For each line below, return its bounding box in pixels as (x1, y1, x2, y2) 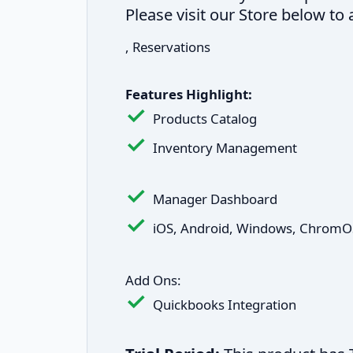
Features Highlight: (125, 85, 252, 103)
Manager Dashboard (153, 190, 277, 208)
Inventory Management (153, 139, 297, 157)
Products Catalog (153, 110, 257, 128)
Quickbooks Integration (153, 295, 296, 314)
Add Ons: (125, 271, 181, 289)
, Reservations (125, 38, 210, 56)
